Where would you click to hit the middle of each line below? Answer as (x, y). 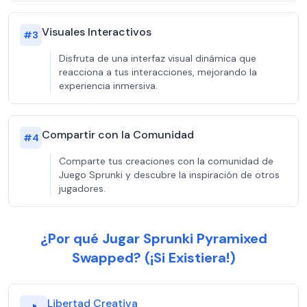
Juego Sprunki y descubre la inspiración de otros (169, 175)
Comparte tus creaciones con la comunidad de (166, 161)
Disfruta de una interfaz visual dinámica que (158, 58)
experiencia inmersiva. (108, 86)
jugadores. (82, 188)
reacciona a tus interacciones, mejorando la (158, 72)
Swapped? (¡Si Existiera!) (153, 258)
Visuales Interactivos (97, 32)
